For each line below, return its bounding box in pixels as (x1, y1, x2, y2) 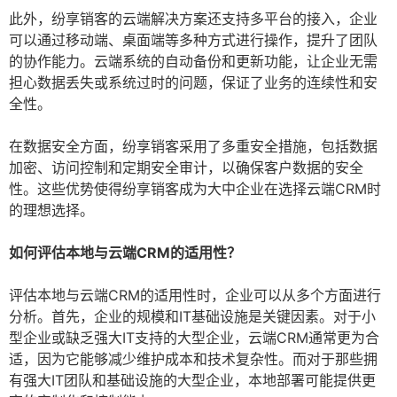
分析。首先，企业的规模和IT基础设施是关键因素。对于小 (9, 307, 376, 326)
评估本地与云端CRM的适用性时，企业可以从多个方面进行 (9, 286, 381, 305)
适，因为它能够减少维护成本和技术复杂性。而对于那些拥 (9, 350, 378, 369)
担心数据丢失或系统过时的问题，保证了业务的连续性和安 (9, 74, 378, 92)
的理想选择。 (9, 201, 94, 220)
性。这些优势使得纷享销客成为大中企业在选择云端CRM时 (9, 180, 381, 198)
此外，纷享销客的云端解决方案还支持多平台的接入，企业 (9, 10, 378, 28)
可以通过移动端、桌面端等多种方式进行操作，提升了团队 (9, 31, 378, 50)
